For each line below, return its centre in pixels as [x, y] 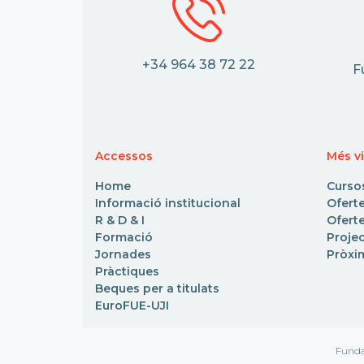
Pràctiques [127, 272]
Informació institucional [168, 204]
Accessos [124, 156]
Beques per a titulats [157, 289]
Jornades [123, 255]
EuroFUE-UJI [132, 306]
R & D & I [120, 221]
